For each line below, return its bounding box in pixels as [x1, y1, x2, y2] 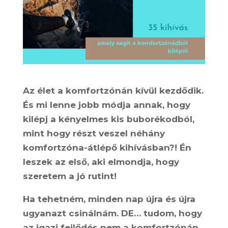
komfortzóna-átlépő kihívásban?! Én [22, 142, 191, 153]
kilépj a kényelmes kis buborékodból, [22, 113, 194, 124]
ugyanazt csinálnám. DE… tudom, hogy [22, 208, 202, 218]
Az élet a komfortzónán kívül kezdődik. [22, 85, 204, 96]
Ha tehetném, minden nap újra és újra [22, 193, 195, 204]
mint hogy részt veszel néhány [22, 128, 165, 138]
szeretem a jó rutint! [22, 170, 117, 181]
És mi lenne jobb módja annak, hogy [22, 99, 190, 110]
